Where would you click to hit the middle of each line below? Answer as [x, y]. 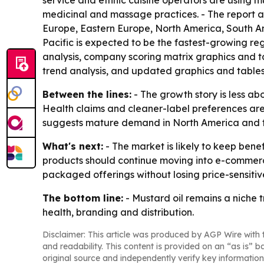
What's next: [73, 146]
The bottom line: [83, 198]
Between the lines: [87, 94]
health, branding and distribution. [118, 212]
